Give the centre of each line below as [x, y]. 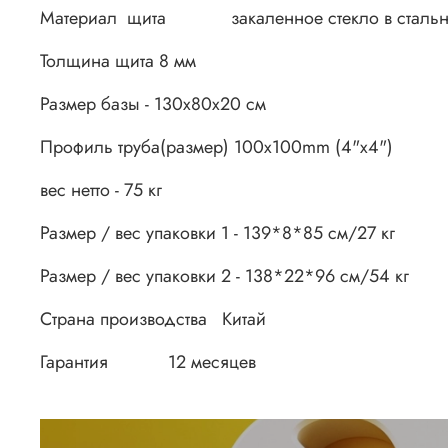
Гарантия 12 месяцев [148, 362]
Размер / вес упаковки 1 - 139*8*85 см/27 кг [217, 233]
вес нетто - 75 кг [128, 190]
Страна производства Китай [153, 319]
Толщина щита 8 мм [118, 61]
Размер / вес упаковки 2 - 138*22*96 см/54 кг [224, 276]
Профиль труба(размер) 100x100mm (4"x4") [226, 147]
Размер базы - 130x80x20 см [153, 104]
